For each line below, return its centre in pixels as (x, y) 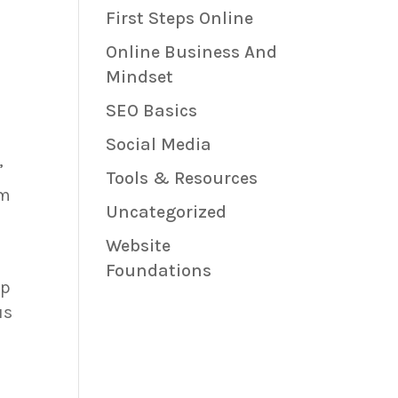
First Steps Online (180, 19)
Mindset (140, 77)
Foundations (159, 271)
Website (139, 246)
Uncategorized (167, 212)
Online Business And (192, 52)
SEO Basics (152, 111)
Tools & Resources (182, 179)
